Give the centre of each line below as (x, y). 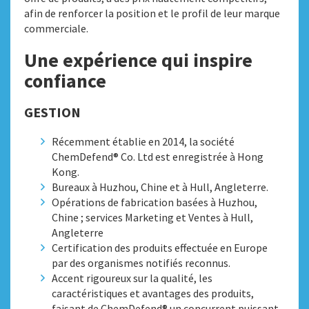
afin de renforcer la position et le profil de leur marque (152, 13)
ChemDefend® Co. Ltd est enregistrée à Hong (158, 157)
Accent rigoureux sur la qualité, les (132, 278)
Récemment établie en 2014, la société (143, 141)
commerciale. (56, 28)
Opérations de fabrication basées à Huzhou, (154, 202)
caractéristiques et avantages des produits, (153, 293)
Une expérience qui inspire (138, 60)
